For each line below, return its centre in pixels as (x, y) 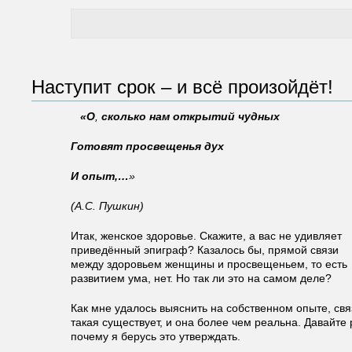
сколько (124, 116)
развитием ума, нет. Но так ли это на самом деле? (201, 278)
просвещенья (163, 146)
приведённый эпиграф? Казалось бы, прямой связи (205, 250)
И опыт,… (100, 176)
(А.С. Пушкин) (107, 206)
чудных (259, 116)
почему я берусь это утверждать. (156, 336)
